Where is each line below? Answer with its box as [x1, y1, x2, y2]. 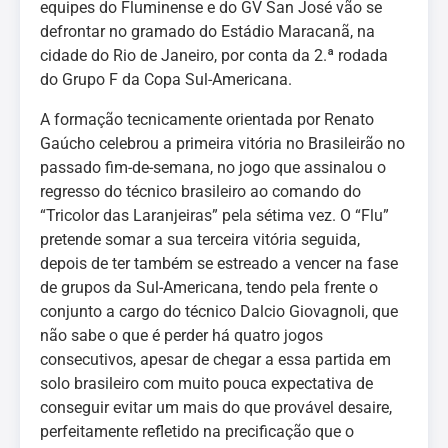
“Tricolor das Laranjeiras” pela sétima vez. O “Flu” [40, 206, 389, 225]
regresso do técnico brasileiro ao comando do [40, 182, 361, 201]
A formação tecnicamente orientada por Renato [40, 110, 374, 129]
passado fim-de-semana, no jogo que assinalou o [40, 158, 386, 177]
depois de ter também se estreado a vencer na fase [40, 254, 398, 273]
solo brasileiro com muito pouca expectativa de [40, 374, 373, 393]
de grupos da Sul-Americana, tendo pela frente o [40, 278, 378, 297]
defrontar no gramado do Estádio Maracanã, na [40, 22, 375, 41]
